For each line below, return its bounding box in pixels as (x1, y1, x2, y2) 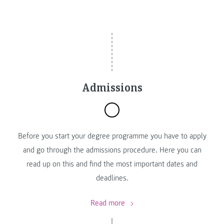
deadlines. (95, 172, 128, 183)
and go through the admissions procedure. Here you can (22, 144, 201, 155)
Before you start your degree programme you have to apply (17, 130, 206, 141)
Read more (90, 198, 127, 208)
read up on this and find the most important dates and (26, 158, 197, 169)
